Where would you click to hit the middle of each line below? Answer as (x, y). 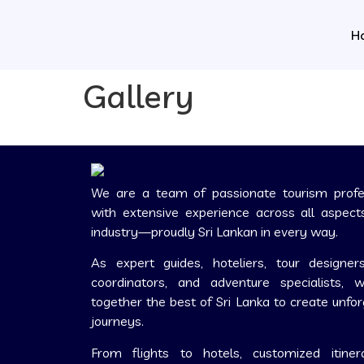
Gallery (139, 96)
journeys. (117, 321)
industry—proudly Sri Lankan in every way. (214, 232)
